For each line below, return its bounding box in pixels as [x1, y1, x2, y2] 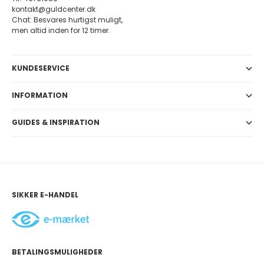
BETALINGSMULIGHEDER [12, 247, 103, 258]
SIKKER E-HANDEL [12, 190, 78, 200]
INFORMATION [12, 90, 68, 101]
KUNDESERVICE [12, 63, 70, 74]
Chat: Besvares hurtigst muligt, [12, 15, 123, 25]
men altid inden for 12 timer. [12, 25, 110, 36]
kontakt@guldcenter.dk [12, 4, 95, 15]
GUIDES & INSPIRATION [12, 117, 100, 128]
